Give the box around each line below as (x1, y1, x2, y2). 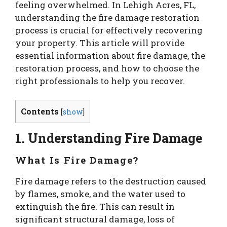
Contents (21, 106, 59, 117)
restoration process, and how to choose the (15, 62, 199, 74)
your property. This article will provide (15, 36, 184, 49)
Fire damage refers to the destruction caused (15, 175, 206, 187)
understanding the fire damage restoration (15, 11, 200, 23)
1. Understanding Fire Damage (15, 130, 202, 147)
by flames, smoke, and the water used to (15, 188, 185, 200)
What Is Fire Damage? (15, 154, 139, 167)
